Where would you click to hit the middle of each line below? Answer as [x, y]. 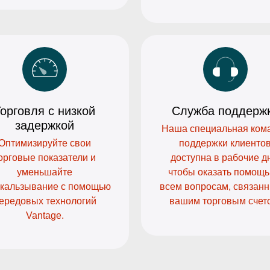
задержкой [45, 126]
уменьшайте [45, 172]
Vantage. [45, 216]
